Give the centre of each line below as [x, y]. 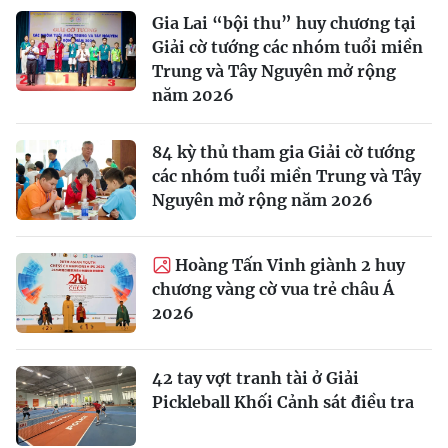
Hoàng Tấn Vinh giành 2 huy [290, 265]
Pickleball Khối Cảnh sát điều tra [283, 402]
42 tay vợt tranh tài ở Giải [255, 378]
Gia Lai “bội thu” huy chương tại [284, 23]
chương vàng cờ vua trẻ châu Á [273, 289]
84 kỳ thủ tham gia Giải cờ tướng [283, 152]
